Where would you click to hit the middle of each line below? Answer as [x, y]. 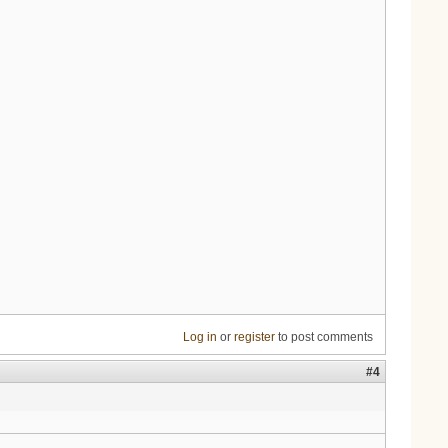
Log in [199, 337]
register [254, 337]
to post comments [323, 337]
